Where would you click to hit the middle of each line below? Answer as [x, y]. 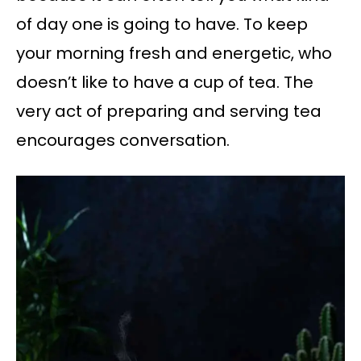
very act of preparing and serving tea [169, 112]
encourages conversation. [123, 141]
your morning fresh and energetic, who [174, 54]
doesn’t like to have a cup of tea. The [165, 83]
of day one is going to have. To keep [162, 25]
